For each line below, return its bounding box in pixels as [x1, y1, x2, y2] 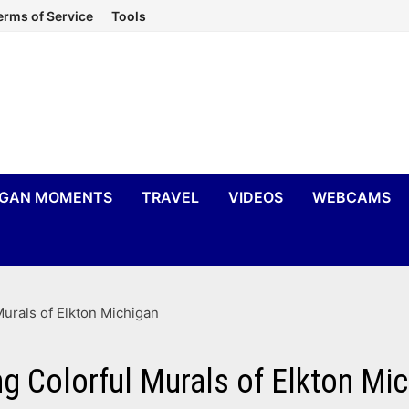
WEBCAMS [312, 188, 392, 206]
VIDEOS [228, 188, 284, 206]
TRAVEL [142, 188, 200, 206]
